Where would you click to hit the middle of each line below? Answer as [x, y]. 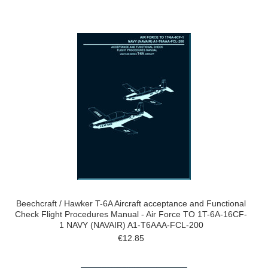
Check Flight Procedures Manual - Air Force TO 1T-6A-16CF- [131, 214]
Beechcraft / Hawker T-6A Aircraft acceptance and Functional [131, 203]
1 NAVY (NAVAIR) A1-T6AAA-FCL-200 [131, 225]
